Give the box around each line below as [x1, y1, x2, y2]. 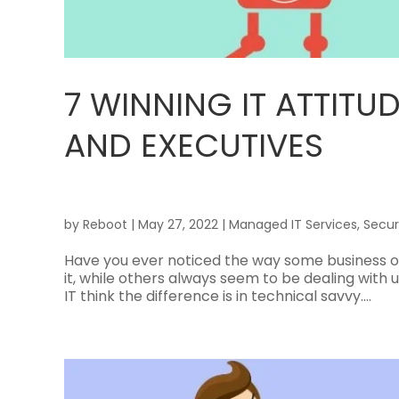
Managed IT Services [229, 215, 357, 233]
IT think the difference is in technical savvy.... [64, 285, 371, 306]
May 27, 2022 [138, 215, 218, 233]
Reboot [83, 215, 127, 233]
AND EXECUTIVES [64, 122, 323, 168]
